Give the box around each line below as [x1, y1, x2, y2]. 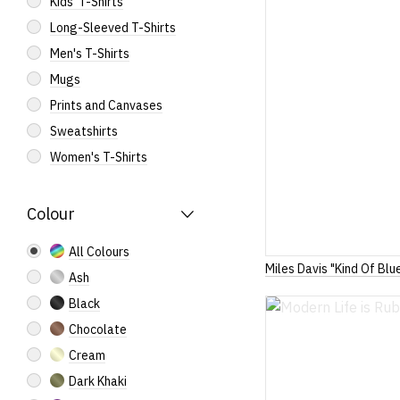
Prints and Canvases [50, 97, 162, 113]
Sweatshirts [50, 123, 118, 139]
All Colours [69, 244, 129, 260]
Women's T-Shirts [50, 149, 147, 165]
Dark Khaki [69, 373, 127, 389]
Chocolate [69, 321, 127, 337]
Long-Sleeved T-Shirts [50, 20, 176, 36]
